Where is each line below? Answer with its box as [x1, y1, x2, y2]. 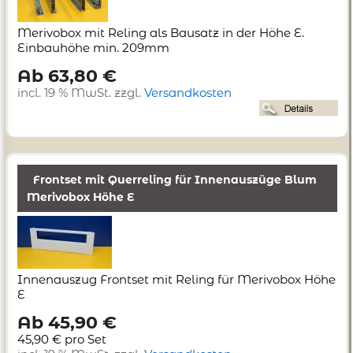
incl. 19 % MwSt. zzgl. [17, 85, 144, 101]
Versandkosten [144, 85, 232, 101]
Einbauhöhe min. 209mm [17, 40, 169, 56]
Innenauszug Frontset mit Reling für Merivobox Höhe [17, 272, 336, 288]
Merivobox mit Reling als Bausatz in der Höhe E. [17, 25, 304, 41]
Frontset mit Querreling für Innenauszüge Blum [33, 173, 317, 188]
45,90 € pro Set [17, 332, 106, 347]
